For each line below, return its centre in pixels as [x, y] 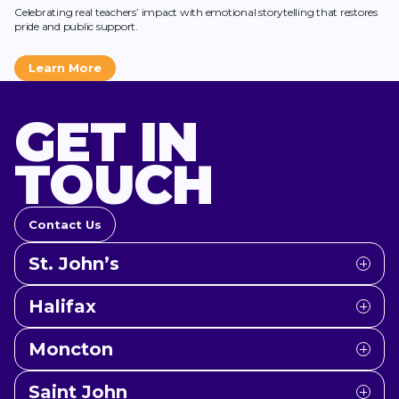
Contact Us [65, 224]
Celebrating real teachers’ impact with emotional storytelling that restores [196, 12]
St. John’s [74, 264]
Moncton [71, 349]
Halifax [62, 306]
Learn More [65, 67]
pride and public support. [77, 26]
